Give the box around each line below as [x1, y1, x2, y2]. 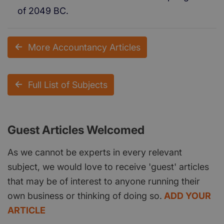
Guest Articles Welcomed [7, 122, 144, 137]
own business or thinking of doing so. [7, 190, 162, 201]
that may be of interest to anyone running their [7, 175, 200, 186]
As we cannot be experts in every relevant [7, 146, 182, 157]
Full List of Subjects [28, 79, 107, 90]
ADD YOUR [164, 190, 211, 201]
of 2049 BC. [17, 5, 68, 16]
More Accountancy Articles [28, 41, 140, 52]
